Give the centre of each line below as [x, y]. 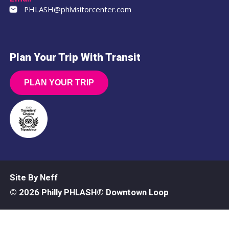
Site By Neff [33, 178]
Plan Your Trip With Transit [75, 57]
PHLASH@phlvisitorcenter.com [77, 9]
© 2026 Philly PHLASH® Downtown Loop [89, 192]
